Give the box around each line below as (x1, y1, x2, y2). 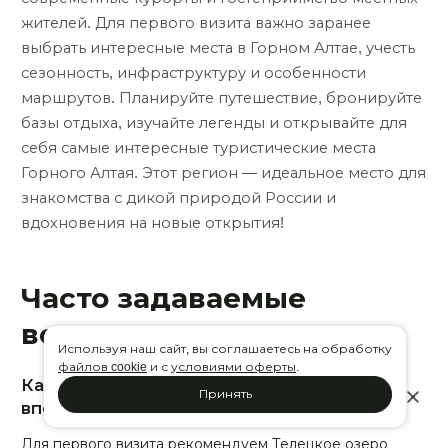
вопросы (21, 319, 154, 351)
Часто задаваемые (21, 283, 306, 315)
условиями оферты (171, 360, 296, 374)
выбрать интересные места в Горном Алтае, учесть (21, 39, 415, 56)
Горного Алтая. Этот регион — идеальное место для (21, 164, 426, 181)
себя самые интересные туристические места (21, 139, 376, 156)
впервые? (21, 399, 109, 419)
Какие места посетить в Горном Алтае (21, 376, 371, 396)
